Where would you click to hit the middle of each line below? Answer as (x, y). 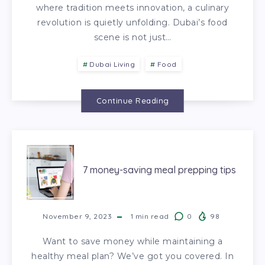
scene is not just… (132, 37)
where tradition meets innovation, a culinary (132, 7)
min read (151, 216)
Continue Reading (132, 100)
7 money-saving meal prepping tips (159, 169)
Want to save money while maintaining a (132, 241)
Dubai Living (112, 64)
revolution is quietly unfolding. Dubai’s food (132, 22)
